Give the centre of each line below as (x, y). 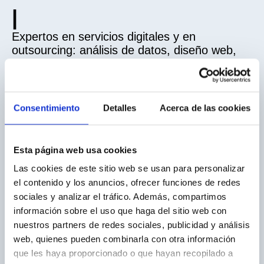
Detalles (120, 108)
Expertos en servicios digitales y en (104, 36)
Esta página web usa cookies (75, 149)
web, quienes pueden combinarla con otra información (125, 239)
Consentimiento (47, 108)
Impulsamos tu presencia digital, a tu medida (132, 94)
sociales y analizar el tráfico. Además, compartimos (120, 196)
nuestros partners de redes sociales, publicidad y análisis (132, 225)
